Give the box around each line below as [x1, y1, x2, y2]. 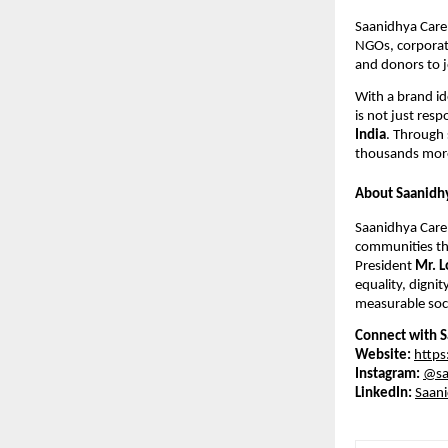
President [355, 259, 415, 275]
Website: [355, 348, 411, 364]
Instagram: [355, 367, 420, 383]
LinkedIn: [355, 386, 412, 402]
